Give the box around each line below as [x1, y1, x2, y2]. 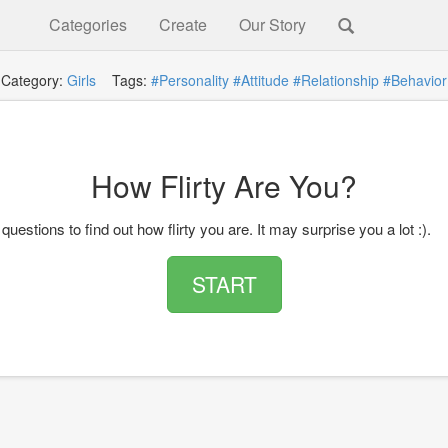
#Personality [151, 70, 229, 90]
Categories [49, 13, 127, 36]
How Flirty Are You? [91, 164, 357, 207]
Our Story [239, 13, 306, 36]
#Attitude [233, 70, 289, 90]
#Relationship [293, 70, 379, 90]
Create [159, 13, 207, 36]
